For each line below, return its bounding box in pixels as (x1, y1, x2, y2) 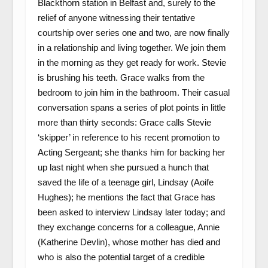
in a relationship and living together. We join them (37, 42, 226, 53)
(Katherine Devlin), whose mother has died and (37, 237, 220, 247)
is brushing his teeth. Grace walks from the (37, 72, 205, 83)
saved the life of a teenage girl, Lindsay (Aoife (37, 177, 214, 187)
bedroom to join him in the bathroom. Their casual (37, 87, 230, 98)
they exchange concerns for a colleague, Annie (37, 222, 220, 232)
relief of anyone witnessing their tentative (37, 13, 195, 23)
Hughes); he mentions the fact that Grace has (37, 192, 215, 202)
